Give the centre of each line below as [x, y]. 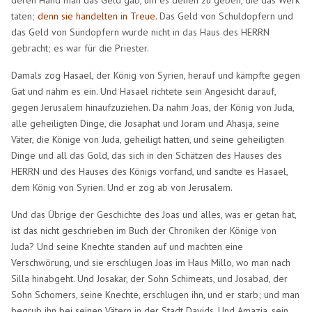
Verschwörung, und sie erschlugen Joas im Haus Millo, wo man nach [151, 262]
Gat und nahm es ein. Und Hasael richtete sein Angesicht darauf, [144, 91]
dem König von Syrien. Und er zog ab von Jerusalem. [122, 187]
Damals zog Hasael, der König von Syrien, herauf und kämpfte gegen [156, 75]
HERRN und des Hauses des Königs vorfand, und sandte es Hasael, [150, 171]
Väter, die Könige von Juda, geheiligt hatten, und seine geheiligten [148, 139]
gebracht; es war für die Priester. [80, 48]
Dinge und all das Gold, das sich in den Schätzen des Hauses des [147, 155]
